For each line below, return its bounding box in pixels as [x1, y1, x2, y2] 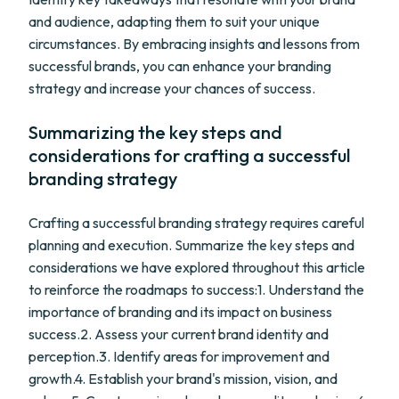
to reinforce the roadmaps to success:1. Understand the [28, 281, 364, 298]
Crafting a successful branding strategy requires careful [28, 214, 364, 232]
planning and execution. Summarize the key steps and [28, 236, 354, 254]
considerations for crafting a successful [28, 144, 350, 167]
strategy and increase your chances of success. [28, 79, 315, 97]
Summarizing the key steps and [28, 121, 282, 143]
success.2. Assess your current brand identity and [28, 325, 329, 343]
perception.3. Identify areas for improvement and [28, 347, 330, 365]
